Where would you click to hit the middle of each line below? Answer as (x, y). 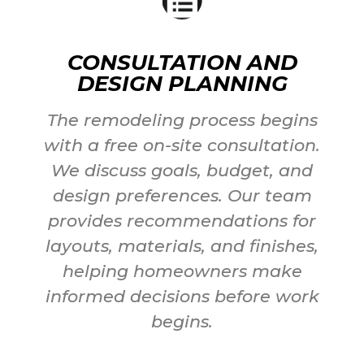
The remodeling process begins (182, 119)
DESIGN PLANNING (182, 83)
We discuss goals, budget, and (182, 170)
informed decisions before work (182, 296)
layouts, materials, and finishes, (182, 245)
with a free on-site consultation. (182, 145)
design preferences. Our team (182, 195)
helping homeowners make (182, 271)
